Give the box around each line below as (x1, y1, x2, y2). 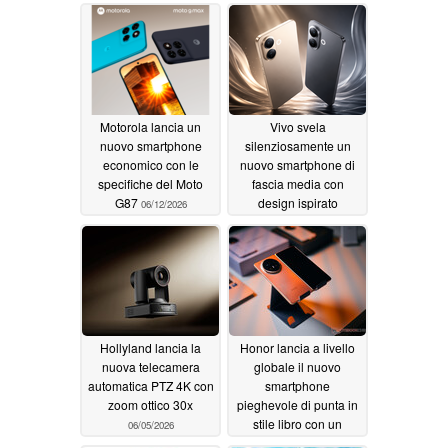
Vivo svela (269, 118, 326, 136)
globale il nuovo (254, 358, 341, 376)
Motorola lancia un (100, 118, 201, 136)
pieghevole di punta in (237, 396, 358, 414)
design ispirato (257, 194, 338, 212)
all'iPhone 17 (237, 213, 312, 231)
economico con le (102, 156, 199, 174)
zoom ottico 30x (108, 396, 193, 414)
